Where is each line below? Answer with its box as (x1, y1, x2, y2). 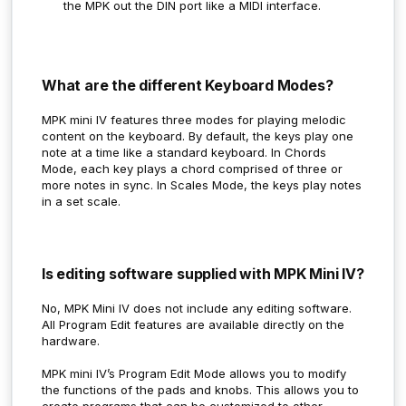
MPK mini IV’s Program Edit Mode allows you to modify (42, 365, 346, 381)
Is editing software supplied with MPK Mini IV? (42, 264, 364, 283)
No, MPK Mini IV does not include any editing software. (42, 300, 352, 315)
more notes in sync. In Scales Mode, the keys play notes (42, 177, 362, 192)
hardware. (42, 333, 100, 348)
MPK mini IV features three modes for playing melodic (42, 111, 346, 127)
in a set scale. (42, 193, 121, 208)
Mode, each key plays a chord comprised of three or (42, 160, 343, 176)
